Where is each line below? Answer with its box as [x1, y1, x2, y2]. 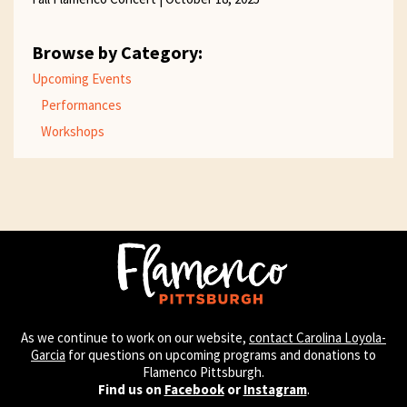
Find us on [97, 381, 164, 399]
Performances [41, 96, 122, 114]
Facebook [164, 381, 224, 399]
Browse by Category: [32, 41, 203, 65]
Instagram [243, 381, 307, 399]
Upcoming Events [32, 70, 132, 88]
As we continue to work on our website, [21, 329, 249, 347]
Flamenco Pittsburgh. [143, 363, 264, 382]
